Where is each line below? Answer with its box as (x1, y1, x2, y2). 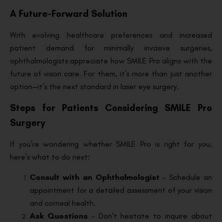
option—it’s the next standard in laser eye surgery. (10, 81, 181, 91)
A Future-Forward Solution (10, 7, 130, 19)
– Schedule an (159, 172, 212, 182)
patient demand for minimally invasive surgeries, (10, 43, 212, 53)
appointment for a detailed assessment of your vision (30, 185, 212, 195)
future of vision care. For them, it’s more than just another (10, 68, 212, 78)
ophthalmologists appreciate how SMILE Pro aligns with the (10, 55, 212, 65)
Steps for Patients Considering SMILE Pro (10, 102, 212, 114)
